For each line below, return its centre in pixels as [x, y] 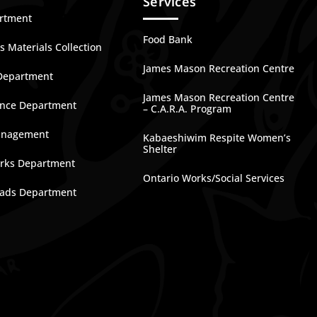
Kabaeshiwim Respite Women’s [217, 138]
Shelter [160, 149]
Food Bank [168, 39]
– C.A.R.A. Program [188, 109]
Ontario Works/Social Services [214, 178]
